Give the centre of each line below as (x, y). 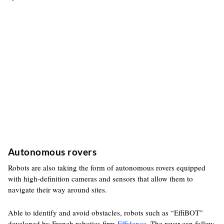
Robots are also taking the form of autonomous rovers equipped (106, 167)
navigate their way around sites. (57, 189)
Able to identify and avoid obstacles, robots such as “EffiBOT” (105, 212)
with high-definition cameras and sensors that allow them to (100, 178)
